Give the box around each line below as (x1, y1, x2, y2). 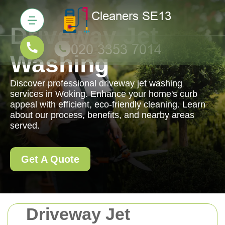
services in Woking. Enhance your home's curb (10, 89, 197, 99)
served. (10, 121, 40, 131)
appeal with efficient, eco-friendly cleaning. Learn (10, 99, 205, 109)
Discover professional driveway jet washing (10, 78, 182, 88)
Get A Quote (21, 154, 79, 165)
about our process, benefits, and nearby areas (10, 110, 194, 120)
